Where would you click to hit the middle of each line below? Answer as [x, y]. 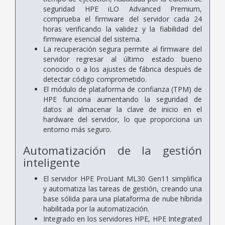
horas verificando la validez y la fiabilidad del [123, 29]
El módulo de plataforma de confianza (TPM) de [123, 89]
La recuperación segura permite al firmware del [123, 49]
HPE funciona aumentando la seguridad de [123, 99]
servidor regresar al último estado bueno [123, 59]
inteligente [51, 162]
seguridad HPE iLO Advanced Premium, [123, 9]
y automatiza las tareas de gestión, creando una [123, 188]
